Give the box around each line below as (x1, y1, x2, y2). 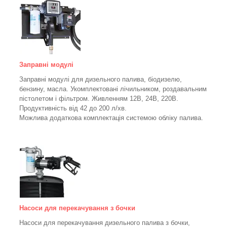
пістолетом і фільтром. (19, 95, 92, 103)
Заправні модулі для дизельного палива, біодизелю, (19, 75, 182, 84)
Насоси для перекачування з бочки (19, 204, 135, 212)
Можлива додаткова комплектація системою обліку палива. (19, 114, 203, 122)
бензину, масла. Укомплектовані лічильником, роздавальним (19, 85, 207, 93)
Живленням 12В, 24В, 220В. (92, 95, 178, 103)
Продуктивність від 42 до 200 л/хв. (19, 104, 127, 112)
